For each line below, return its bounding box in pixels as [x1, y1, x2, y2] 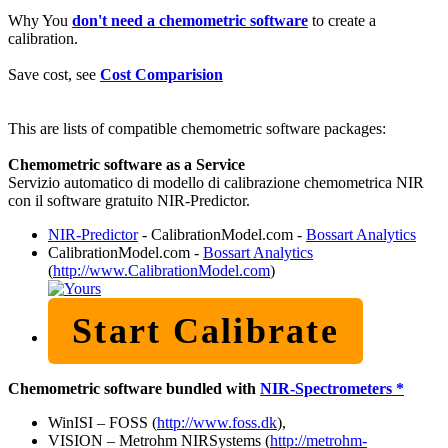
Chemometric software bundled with [8, 379, 260, 397]
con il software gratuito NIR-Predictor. [8, 191, 250, 209]
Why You [8, 11, 72, 29]
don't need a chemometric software [72, 11, 308, 29]
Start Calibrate [72, 310, 339, 351]
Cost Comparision [100, 65, 223, 83]
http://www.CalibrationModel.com [53, 261, 270, 279]
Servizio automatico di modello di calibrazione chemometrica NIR [8, 173, 424, 191]
